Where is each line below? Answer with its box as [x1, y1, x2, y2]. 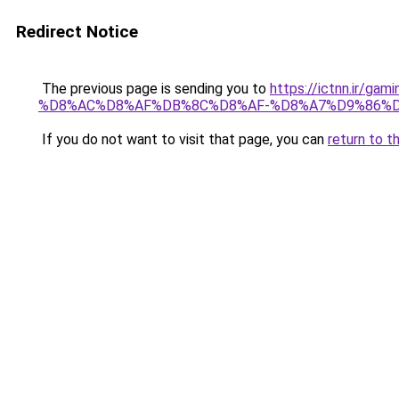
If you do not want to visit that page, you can [38, 131, 328, 148]
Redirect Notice [16, 21, 138, 42]
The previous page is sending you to [38, 80, 270, 97]
